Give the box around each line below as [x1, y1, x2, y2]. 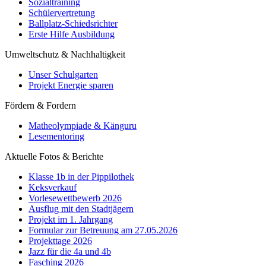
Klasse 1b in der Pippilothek [28, 172, 134, 182]
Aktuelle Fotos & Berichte [5, 151, 103, 161]
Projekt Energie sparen [28, 80, 113, 90]
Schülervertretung [28, 8, 95, 18]
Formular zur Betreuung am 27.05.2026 [28, 225, 178, 235]
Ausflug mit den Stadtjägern [28, 204, 134, 214]
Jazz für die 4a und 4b [28, 246, 111, 256]
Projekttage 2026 [28, 236, 92, 246]
